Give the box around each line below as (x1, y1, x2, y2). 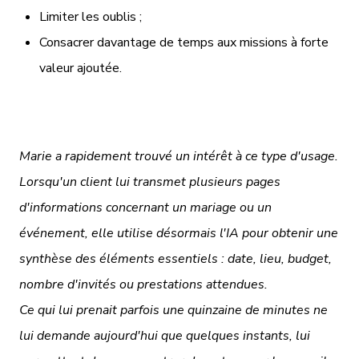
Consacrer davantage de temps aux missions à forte (39, 33, 329, 51)
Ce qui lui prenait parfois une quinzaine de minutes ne (19, 301, 328, 319)
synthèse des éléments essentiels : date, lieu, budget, (19, 249, 332, 268)
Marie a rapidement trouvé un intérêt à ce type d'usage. (19, 147, 338, 165)
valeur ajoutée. (39, 58, 122, 77)
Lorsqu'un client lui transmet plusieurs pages (19, 172, 280, 191)
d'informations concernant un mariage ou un (19, 198, 272, 216)
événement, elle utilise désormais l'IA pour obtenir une (19, 224, 338, 242)
